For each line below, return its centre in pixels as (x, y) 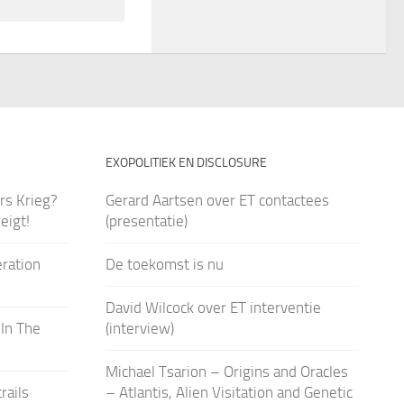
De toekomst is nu (164, 264)
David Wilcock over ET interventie (213, 307)
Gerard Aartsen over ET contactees (217, 200)
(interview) (139, 328)
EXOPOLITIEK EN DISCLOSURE (186, 162)
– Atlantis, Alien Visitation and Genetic (229, 392)
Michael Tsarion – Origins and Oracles (226, 371)
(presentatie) (146, 220)
